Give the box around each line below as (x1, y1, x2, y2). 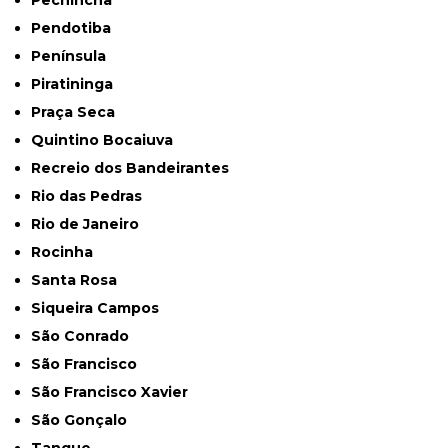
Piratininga (41, 75, 114, 94)
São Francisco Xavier (41, 383, 189, 402)
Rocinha (41, 243, 94, 262)
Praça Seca (41, 103, 116, 122)
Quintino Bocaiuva (44, 131, 174, 150)
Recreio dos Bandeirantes (41, 159, 230, 178)
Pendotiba (41, 19, 112, 38)
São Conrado (41, 327, 130, 346)
